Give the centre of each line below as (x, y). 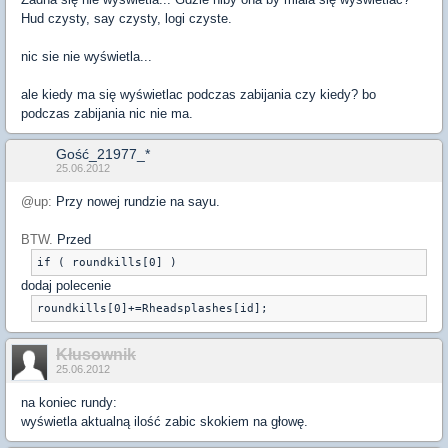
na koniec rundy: (69, 403)
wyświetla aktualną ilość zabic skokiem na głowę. (164, 422)
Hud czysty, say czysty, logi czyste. (126, 19)
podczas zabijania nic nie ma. (107, 114)
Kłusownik (96, 355)
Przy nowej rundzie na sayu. (138, 202)
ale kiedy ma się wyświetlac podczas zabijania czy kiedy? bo (198, 95)
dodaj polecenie (66, 286)
